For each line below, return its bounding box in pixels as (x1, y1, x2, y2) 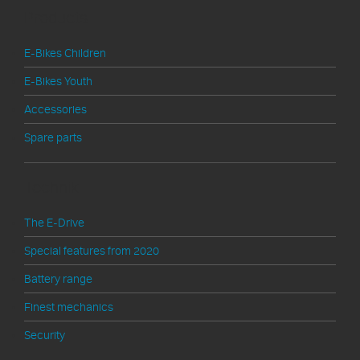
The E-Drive (24, 218, 84, 229)
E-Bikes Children (24, 48, 106, 59)
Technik (24, 180, 79, 196)
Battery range (24, 274, 92, 285)
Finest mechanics (24, 302, 113, 313)
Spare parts (24, 133, 82, 144)
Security (24, 330, 65, 342)
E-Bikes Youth (24, 76, 92, 88)
